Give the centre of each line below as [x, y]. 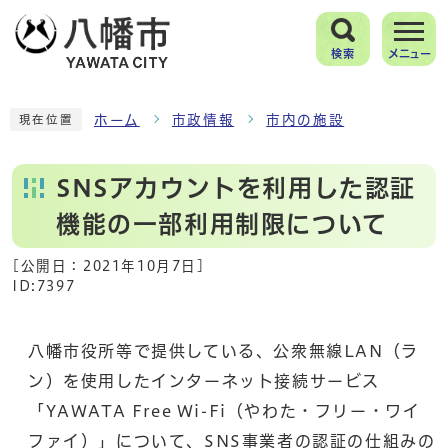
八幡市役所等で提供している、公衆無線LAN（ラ [223, 350]
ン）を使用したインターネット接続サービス [204, 380]
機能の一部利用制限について [222, 223]
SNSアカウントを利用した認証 [236, 187]
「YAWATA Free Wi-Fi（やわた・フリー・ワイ [224, 410]
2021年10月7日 [140, 265]
